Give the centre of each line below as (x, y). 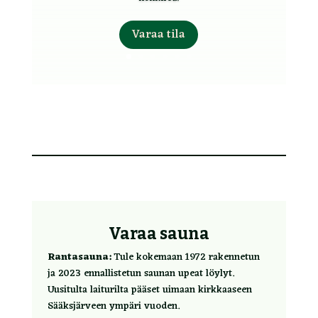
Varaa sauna (159, 234)
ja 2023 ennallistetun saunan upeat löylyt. (141, 274)
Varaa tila (159, 34)
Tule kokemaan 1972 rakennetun (186, 258)
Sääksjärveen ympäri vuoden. (114, 307)
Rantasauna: (80, 258)
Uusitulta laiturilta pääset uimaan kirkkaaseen (150, 290)
